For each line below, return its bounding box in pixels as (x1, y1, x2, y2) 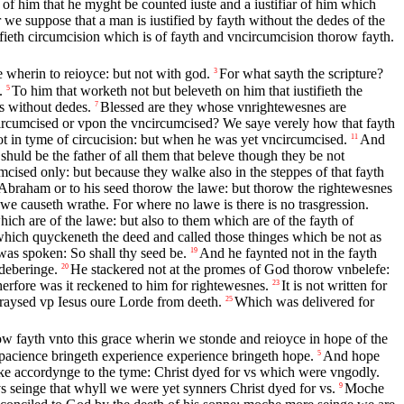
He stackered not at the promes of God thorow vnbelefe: (70, 261, 390, 277)
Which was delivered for (234, 293, 374, 309)
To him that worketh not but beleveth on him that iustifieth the (12, 82, 363, 98)
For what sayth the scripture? (219, 65, 383, 81)
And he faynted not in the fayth (199, 244, 377, 261)
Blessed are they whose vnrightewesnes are (100, 98, 346, 115)
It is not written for (281, 277, 387, 293)
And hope (323, 348, 380, 364)
